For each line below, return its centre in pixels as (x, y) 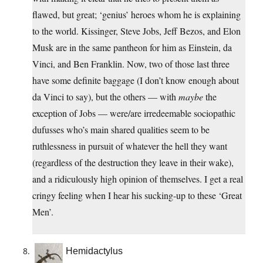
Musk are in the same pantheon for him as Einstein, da (132, 48)
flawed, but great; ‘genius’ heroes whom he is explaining (136, 15)
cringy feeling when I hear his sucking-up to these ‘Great (137, 195)
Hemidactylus (94, 251)
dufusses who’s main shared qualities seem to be (121, 130)
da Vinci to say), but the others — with (105, 97)
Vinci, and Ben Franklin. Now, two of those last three (131, 64)
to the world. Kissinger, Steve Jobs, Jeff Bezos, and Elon (136, 31)
